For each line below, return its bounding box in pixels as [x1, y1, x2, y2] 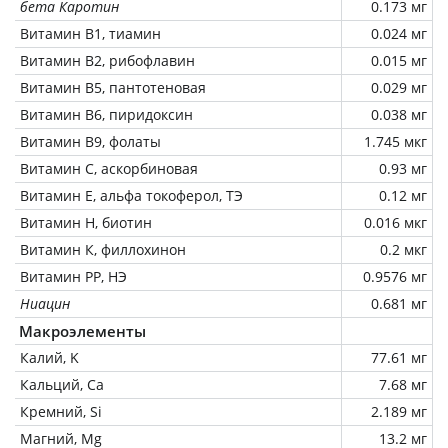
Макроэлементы [19, 320, 146, 341]
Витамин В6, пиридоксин [20, 104, 193, 124]
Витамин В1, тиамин [20, 23, 161, 43]
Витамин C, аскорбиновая [20, 158, 198, 178]
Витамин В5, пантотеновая [20, 77, 206, 97]
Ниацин [20, 293, 70, 313]
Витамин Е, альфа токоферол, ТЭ [20, 185, 243, 205]
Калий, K [20, 347, 79, 367]
